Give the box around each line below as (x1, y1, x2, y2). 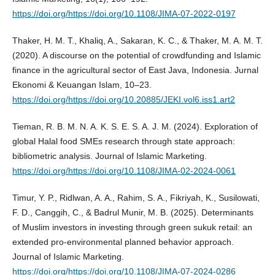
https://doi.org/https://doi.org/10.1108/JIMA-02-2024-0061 (12, 166, 236, 176)
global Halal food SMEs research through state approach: (12, 136, 235, 147)
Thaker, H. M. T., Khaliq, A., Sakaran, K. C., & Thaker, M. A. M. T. (12, 36, 263, 46)
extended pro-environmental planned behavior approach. (12, 237, 234, 247)
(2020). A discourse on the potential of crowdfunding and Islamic (12, 50, 261, 61)
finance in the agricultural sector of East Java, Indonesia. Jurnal (12, 65, 258, 76)
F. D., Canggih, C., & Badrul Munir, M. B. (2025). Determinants (12, 207, 254, 218)
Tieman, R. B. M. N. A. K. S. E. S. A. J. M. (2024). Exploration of (12, 122, 258, 132)
